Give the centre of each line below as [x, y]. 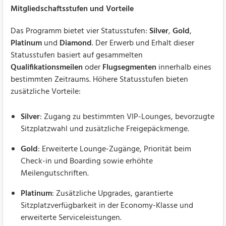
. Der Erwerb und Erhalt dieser [143, 43]
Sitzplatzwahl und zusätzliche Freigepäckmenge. [105, 129]
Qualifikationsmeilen [47, 67]
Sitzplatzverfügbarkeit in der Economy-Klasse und [107, 206]
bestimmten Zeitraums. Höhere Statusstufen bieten [99, 79]
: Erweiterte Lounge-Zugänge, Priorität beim [115, 149]
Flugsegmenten [129, 67]
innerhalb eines [184, 67]
